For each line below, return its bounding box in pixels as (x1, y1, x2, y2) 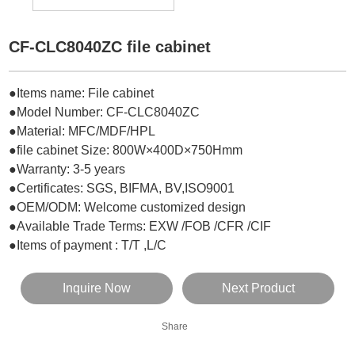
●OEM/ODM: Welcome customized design (9, 200, 246, 214)
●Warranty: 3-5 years (9, 162, 126, 176)
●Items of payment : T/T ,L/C (9, 238, 167, 252)
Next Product (222, 281, 295, 295)
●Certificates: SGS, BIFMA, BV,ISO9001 (9, 181, 235, 195)
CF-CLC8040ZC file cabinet (9, 37, 212, 55)
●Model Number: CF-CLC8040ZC (9, 105, 200, 119)
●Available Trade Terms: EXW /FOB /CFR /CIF (9, 219, 272, 233)
